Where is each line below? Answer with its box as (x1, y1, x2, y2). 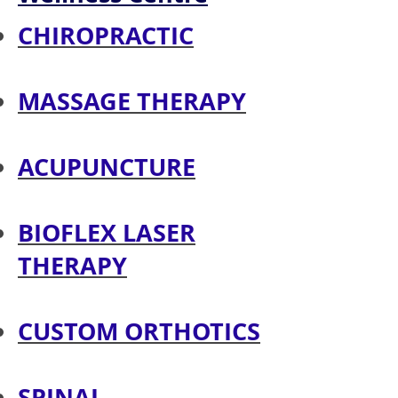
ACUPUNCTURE (18, 150, 195, 183)
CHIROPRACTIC (18, 19, 194, 52)
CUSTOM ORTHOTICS (18, 314, 260, 347)
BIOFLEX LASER (18, 216, 195, 249)
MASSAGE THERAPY (18, 84, 246, 117)
